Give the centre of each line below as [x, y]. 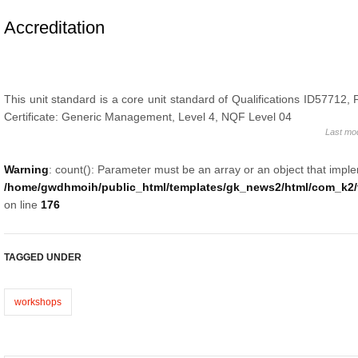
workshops [38, 302]
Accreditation [54, 27]
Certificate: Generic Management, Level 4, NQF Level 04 [147, 116]
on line [22, 204]
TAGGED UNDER [42, 257]
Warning [26, 169]
